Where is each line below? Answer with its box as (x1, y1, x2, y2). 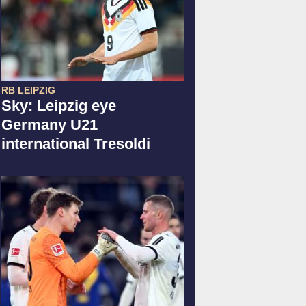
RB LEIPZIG (1, 84, 55, 96)
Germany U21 (1, 115, 98, 133)
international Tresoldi (1, 135, 150, 152)
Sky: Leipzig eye (1, 96, 116, 114)
